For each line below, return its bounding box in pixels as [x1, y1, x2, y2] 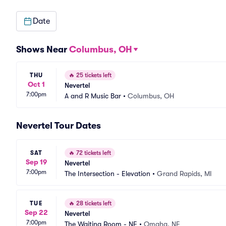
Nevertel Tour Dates [16, 121, 101, 131]
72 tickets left [75, 149, 111, 156]
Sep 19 [26, 157, 47, 166]
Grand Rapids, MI [157, 169, 212, 178]
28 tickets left [75, 200, 111, 207]
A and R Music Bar [65, 92, 121, 100]
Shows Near [16, 44, 69, 54]
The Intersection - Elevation [65, 169, 150, 178]
